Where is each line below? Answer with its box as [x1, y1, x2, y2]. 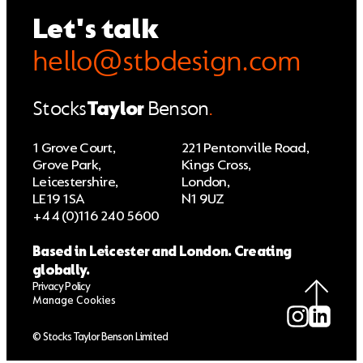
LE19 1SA [32, 190, 85, 207]
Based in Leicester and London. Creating [32, 242, 292, 262]
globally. [32, 261, 90, 280]
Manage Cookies [32, 293, 117, 308]
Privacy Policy [32, 280, 91, 294]
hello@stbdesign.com [32, 43, 301, 80]
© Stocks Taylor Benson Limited [32, 330, 169, 344]
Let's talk [32, 11, 158, 48]
